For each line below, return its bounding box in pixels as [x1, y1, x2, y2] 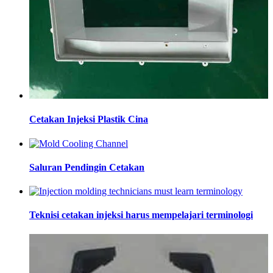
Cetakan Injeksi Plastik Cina [29, 114, 148, 125]
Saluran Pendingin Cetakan [29, 161, 144, 172]
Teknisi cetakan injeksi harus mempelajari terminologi [29, 210, 253, 221]
